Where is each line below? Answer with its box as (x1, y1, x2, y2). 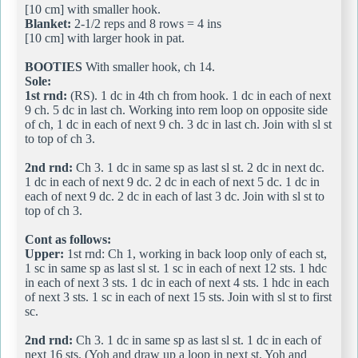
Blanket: (25, 16, 71, 30)
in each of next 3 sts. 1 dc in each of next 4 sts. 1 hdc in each (25, 275, 329, 289)
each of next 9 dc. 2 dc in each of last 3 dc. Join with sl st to (25, 189, 324, 203)
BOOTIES (25, 59, 82, 74)
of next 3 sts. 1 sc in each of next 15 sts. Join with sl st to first (25, 289, 332, 304)
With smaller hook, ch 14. (82, 59, 215, 74)
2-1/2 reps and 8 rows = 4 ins (71, 16, 221, 30)
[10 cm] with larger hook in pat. (25, 30, 185, 45)
